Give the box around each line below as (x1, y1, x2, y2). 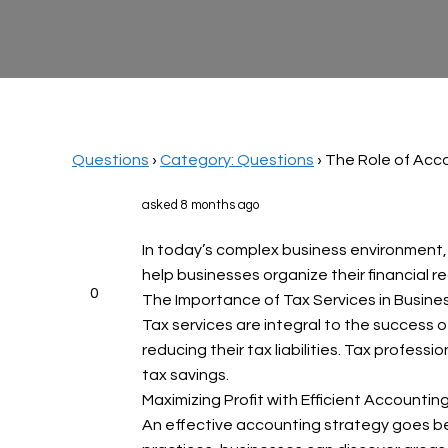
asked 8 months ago (142, 198, 259, 212)
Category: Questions (160, 152, 314, 168)
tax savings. (142, 367, 229, 383)
